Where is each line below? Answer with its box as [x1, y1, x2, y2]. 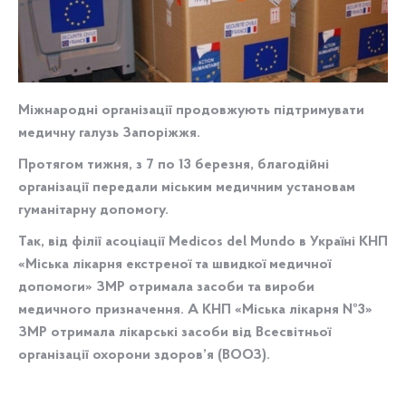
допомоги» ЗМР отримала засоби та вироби [18, 280, 314, 295]
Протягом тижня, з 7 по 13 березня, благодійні [18, 158, 329, 173]
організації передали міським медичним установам [18, 180, 355, 196]
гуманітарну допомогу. [18, 203, 169, 218]
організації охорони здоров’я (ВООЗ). [18, 348, 270, 363]
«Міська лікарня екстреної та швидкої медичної [18, 257, 331, 273]
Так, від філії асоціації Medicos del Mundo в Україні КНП [18, 235, 388, 250]
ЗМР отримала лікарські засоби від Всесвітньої [18, 325, 331, 341]
